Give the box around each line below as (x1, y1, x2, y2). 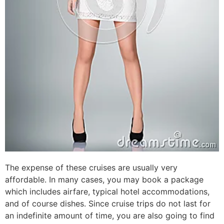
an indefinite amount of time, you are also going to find (5, 210, 214, 221)
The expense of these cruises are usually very (5, 162, 177, 173)
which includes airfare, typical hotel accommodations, (5, 186, 209, 197)
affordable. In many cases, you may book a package (5, 174, 203, 185)
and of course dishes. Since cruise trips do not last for (5, 198, 210, 209)
